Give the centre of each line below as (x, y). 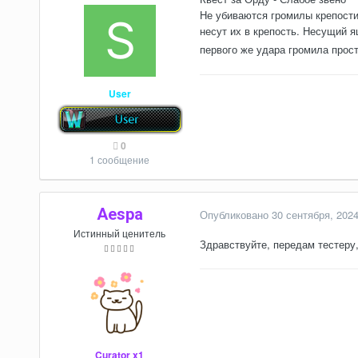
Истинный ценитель (120, 233)
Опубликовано (235, 215)
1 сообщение (120, 159)
